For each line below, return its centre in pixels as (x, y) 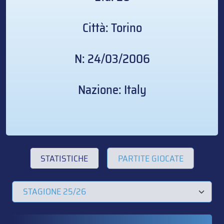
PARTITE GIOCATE (150, 158)
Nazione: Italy (112, 90)
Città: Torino (112, 28)
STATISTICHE (64, 158)
